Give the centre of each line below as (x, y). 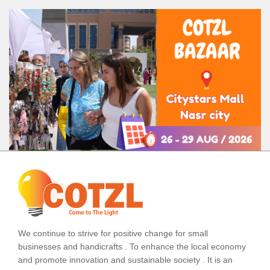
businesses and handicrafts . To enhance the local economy (132, 246)
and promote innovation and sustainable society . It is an (125, 259)
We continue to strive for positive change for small (113, 233)
